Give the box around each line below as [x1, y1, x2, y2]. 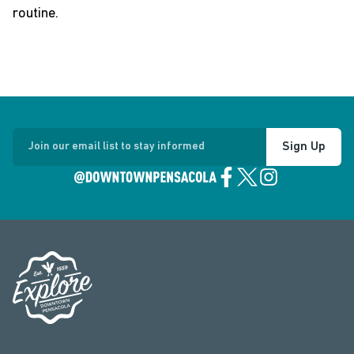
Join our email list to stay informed [28, 140, 205, 153]
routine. [13, 6, 58, 22]
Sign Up [282, 139, 326, 155]
